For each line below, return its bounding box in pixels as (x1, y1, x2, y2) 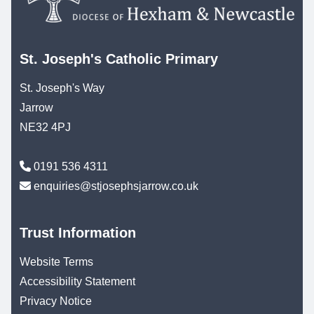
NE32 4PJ (20, 121, 71, 134)
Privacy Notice (20, 295, 92, 308)
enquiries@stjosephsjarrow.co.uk (34, 180, 198, 193)
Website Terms (20, 256, 93, 268)
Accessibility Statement (20, 275, 135, 288)
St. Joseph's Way (20, 82, 104, 95)
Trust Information (20, 225, 136, 241)
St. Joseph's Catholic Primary (20, 51, 218, 67)
